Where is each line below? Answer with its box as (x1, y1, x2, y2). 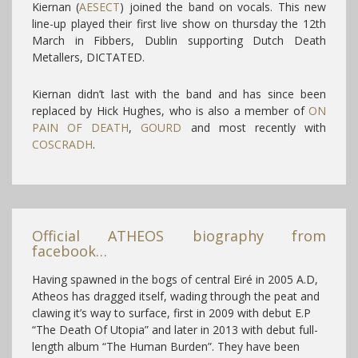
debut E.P (259, 304, 311, 320)
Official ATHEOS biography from (32, 225, 326, 245)
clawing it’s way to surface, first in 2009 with (32, 304, 259, 320)
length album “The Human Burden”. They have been (32, 338, 300, 354)
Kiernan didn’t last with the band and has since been (32, 86, 326, 101)
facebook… (32, 241, 107, 261)
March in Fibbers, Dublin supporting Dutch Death (32, 32, 326, 48)
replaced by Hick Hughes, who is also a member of (32, 102, 308, 118)
